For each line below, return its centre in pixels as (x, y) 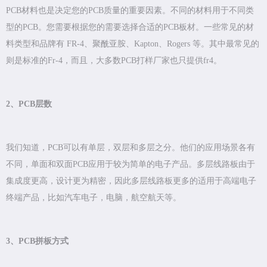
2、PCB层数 (29, 104)
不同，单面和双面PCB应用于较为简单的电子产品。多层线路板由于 (131, 164)
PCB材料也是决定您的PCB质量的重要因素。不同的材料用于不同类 (130, 11)
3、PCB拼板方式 (37, 241)
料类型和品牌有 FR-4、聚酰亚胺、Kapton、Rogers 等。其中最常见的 (133, 44)
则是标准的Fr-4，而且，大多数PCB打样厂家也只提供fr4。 (114, 61)
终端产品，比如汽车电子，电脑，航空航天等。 (94, 198)
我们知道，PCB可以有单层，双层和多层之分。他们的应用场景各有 (131, 148)
